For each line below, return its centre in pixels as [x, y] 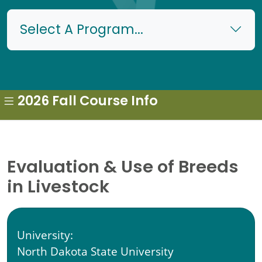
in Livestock [58, 188]
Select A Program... [81, 31]
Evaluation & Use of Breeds [123, 168]
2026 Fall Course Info [88, 102]
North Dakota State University [95, 251]
